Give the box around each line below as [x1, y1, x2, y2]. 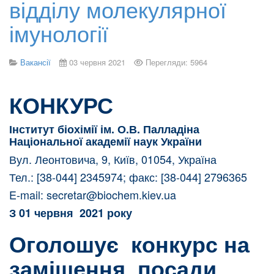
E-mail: [9, 187, 46, 202]
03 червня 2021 [69, 56, 125, 68]
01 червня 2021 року [19, 205, 132, 221]
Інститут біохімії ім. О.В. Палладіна [9, 121, 206, 137]
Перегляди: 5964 [146, 56, 207, 68]
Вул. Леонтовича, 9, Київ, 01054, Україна [9, 151, 232, 167]
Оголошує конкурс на [9, 228, 250, 259]
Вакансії [20, 56, 51, 68]
